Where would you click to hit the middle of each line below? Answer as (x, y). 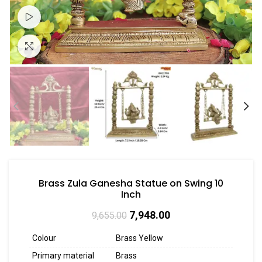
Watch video (63, 17)
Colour (44, 238)
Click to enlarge (70, 46)
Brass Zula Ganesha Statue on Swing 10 (131, 184)
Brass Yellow (139, 238)
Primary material (63, 256)
